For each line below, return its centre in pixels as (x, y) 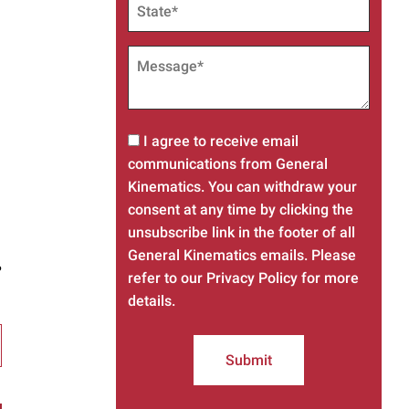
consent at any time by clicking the (241, 209)
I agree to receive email (219, 141)
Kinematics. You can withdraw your (242, 186)
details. (152, 300)
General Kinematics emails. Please (242, 255)
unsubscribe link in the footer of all (241, 232)
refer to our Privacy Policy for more (243, 278)
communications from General (228, 163)
